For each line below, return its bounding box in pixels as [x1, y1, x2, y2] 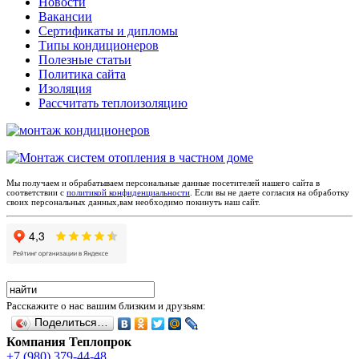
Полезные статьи [38, 53, 131, 67]
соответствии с [6, 188, 67, 198]
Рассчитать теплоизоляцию [38, 96, 188, 111]
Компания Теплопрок [6, 335, 131, 349]
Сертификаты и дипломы [38, 24, 178, 38]
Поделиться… [34, 317, 108, 329]
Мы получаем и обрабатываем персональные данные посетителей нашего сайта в [6, 178, 320, 188]
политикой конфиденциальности [67, 188, 190, 198]
